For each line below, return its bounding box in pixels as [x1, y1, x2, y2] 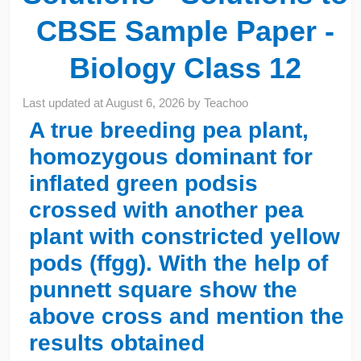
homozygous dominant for [28, 143, 313, 169]
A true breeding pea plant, [28, 117, 309, 143]
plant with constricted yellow [28, 223, 340, 249]
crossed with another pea [28, 197, 304, 222]
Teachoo [204, 95, 249, 110]
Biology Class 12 [68, 51, 301, 85]
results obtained [28, 330, 205, 355]
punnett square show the [28, 276, 297, 302]
